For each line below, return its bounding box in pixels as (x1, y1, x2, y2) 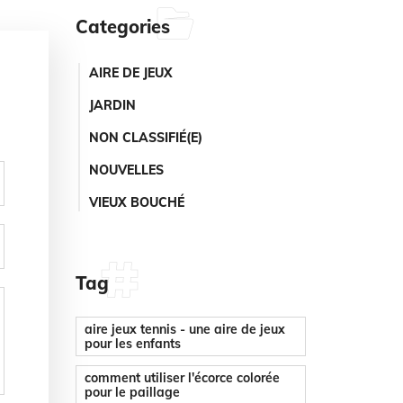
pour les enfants (84, 335, 181, 352)
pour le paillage (84, 383, 180, 400)
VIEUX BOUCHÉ (89, 194, 185, 210)
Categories (75, 15, 170, 38)
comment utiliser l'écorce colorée (84, 369, 280, 386)
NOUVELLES (89, 162, 165, 178)
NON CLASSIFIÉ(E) (89, 130, 203, 146)
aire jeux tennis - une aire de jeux (84, 320, 285, 337)
